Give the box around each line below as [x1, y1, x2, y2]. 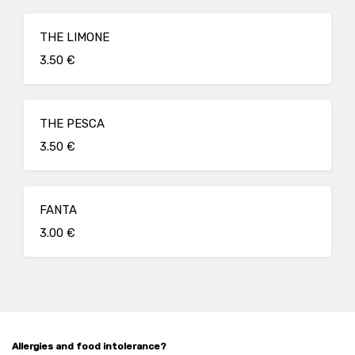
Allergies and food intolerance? [12, 341, 166, 352]
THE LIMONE [40, 30, 109, 44]
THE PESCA [40, 116, 105, 131]
